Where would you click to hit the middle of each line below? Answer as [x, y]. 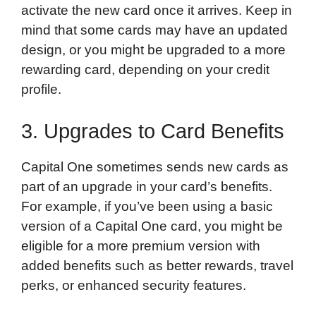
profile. [41, 89]
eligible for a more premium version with [141, 246]
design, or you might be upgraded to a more [153, 49]
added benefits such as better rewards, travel [157, 266]
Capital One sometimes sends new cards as [155, 167]
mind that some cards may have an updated [154, 30]
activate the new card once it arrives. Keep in [157, 10]
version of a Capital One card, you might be [152, 226]
